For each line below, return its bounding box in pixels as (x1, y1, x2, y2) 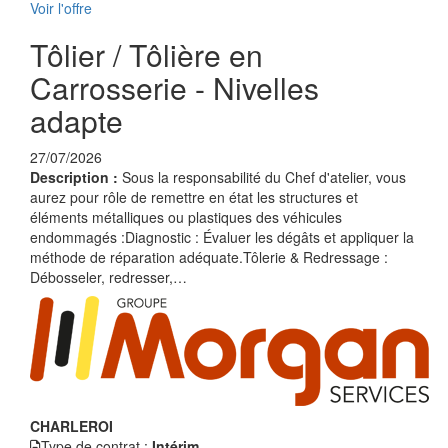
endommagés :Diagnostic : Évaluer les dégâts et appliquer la (30, 227, 414, 247)
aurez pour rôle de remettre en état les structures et (30, 187, 358, 207)
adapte (30, 99, 123, 142)
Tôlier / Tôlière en (30, 33, 263, 76)
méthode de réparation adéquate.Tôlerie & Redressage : (30, 247, 388, 267)
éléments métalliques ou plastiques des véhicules (30, 207, 342, 227)
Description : (30, 167, 122, 187)
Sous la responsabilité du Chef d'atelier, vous (122, 167, 406, 187)
